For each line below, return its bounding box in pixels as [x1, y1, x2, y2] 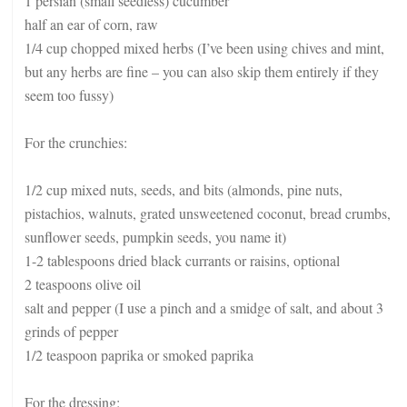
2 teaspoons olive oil [25, 274, 141, 293]
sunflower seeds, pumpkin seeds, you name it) [25, 227, 286, 246]
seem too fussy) [25, 85, 114, 104]
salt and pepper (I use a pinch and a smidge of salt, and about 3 [25, 298, 383, 317]
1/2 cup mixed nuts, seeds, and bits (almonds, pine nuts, [25, 180, 342, 199]
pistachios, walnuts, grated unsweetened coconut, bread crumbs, [25, 203, 391, 223]
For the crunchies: [25, 133, 127, 152]
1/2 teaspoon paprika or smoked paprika [25, 345, 253, 364]
